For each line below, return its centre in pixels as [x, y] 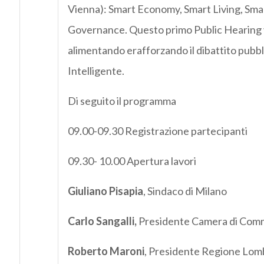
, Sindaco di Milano [185, 191]
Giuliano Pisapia [105, 191]
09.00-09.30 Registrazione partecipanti [157, 131]
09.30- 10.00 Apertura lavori [132, 161]
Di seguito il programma [122, 101]
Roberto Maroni [106, 251]
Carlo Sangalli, [102, 221]
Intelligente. [96, 71]
